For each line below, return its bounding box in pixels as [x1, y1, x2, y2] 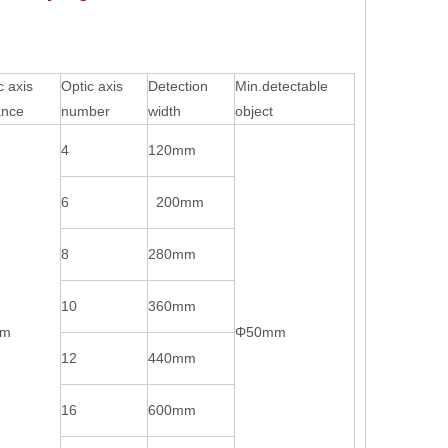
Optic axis [61, 78, 123, 94]
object [235, 103, 277, 119]
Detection [148, 78, 208, 94]
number [61, 103, 110, 119]
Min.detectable [235, 78, 336, 94]
